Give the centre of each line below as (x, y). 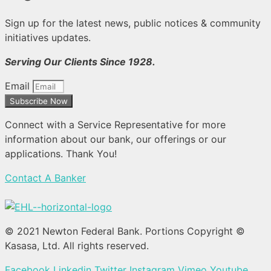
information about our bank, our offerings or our (116, 139)
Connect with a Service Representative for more (115, 125)
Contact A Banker (45, 178)
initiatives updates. (49, 38)
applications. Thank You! (61, 154)
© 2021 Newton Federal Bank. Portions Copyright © (125, 231)
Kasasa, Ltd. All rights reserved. (77, 246)
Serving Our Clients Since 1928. (81, 62)
